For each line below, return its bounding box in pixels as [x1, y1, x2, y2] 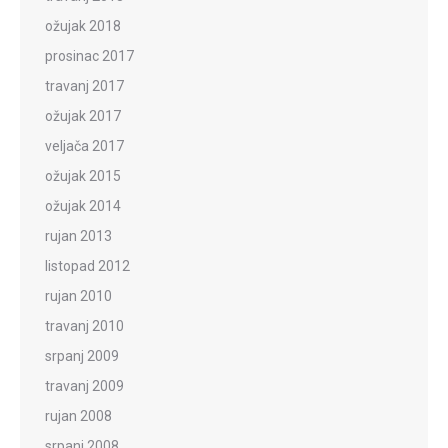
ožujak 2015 [45, 167, 121, 184]
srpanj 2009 [45, 347, 119, 364]
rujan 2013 [45, 227, 112, 244]
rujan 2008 [45, 407, 112, 424]
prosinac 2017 [45, 47, 134, 64]
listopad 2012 [45, 257, 130, 274]
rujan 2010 [45, 287, 112, 304]
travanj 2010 [45, 317, 124, 334]
